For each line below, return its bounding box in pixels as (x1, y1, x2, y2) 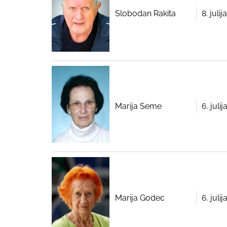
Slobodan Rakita (115, 9, 176, 19)
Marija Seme (115, 101, 162, 111)
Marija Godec (115, 193, 165, 203)
